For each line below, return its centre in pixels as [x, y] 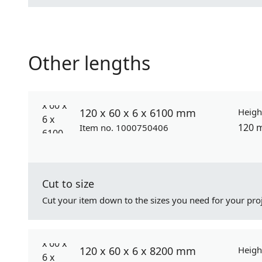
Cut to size [68, 184]
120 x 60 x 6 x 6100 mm [138, 113]
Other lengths [89, 63]
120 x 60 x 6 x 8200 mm [138, 251]
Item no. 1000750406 [124, 127]
